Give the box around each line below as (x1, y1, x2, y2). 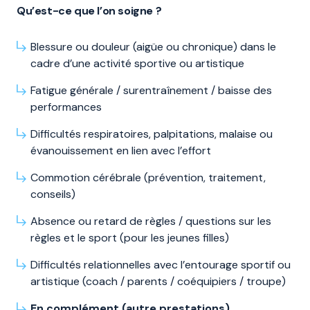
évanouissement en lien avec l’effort (30, 143, 211, 158)
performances (30, 100, 102, 114)
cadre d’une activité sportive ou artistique (30, 56, 244, 71)
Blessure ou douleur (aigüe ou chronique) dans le (30, 39, 276, 54)
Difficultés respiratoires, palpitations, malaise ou (30, 127, 273, 141)
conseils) (30, 187, 75, 201)
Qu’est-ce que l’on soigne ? (17, 3, 162, 18)
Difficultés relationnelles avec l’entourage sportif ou (30, 257, 291, 272)
